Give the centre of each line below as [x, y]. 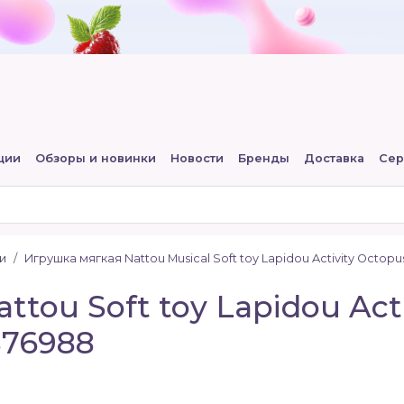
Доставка [334, 158]
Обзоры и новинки [95, 158]
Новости [197, 158]
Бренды [263, 158]
